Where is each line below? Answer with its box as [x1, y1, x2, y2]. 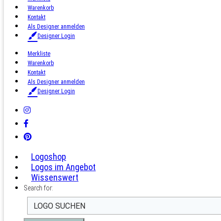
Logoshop [31, 151, 66, 162]
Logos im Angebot [31, 162, 96, 172]
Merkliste [28, 50, 50, 57]
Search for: [24, 184, 53, 192]
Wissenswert [31, 172, 78, 183]
